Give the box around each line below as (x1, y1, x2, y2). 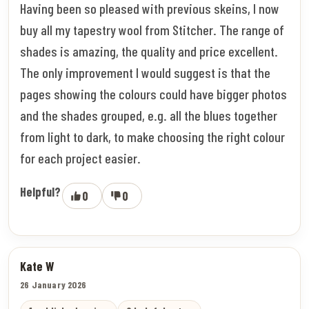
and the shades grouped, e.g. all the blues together (20, 106, 277, 123)
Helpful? (20, 183, 61, 199)
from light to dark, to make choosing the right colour (20, 128, 285, 145)
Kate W (20, 258, 54, 274)
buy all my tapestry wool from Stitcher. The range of (20, 21, 284, 38)
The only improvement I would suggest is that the (20, 63, 270, 81)
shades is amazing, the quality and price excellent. (20, 42, 278, 59)
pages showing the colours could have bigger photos (20, 85, 287, 102)
